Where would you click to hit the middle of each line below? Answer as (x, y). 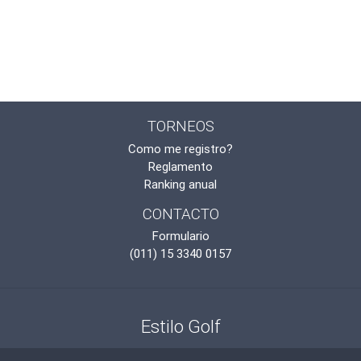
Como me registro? (180, 148)
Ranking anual (180, 184)
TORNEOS (180, 126)
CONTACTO (180, 213)
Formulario (180, 236)
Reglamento (180, 166)
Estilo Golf (180, 326)
